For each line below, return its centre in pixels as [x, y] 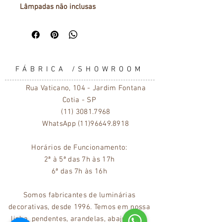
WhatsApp [54, 124]
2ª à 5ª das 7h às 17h [79, 160]
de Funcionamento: [94, 148]
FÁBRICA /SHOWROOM [79, 70]
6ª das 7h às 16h [79, 172]
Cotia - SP [79, 100]
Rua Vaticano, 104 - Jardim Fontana [79, 88]
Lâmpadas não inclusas [58, 7]
